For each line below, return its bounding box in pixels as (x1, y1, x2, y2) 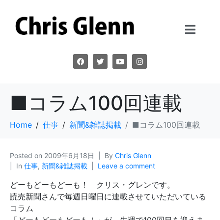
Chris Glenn (115, 151, 151, 160)
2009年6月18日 (44, 151, 94, 160)
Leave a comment (98, 162, 155, 170)
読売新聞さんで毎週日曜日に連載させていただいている (10, 192, 206, 202)
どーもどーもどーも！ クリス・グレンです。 (10, 180, 175, 190)
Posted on (10, 151, 44, 160)
